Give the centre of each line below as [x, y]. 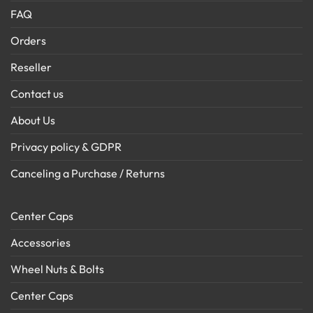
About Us [33, 120]
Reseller [31, 67]
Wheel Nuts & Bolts [57, 269]
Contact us [37, 93]
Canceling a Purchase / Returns [88, 173]
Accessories [41, 242]
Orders [28, 40]
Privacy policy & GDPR [66, 146]
